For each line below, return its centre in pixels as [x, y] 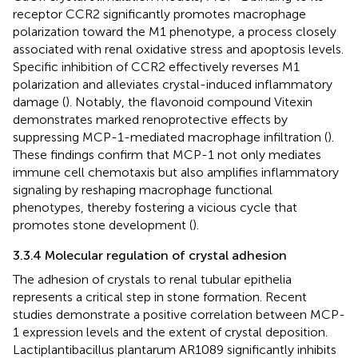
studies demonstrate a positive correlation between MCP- [179, 314]
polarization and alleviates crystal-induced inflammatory [173, 84]
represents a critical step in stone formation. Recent [160, 296]
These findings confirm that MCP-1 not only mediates [167, 154]
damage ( [39, 101]
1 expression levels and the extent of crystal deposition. [170, 332]
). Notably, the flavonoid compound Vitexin [189, 101]
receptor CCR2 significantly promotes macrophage [159, 14]
